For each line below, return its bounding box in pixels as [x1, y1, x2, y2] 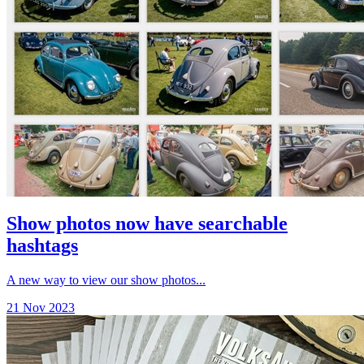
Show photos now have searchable [6, 213, 288, 235]
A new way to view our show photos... [6, 273, 206, 288]
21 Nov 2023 [6, 301, 75, 315]
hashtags [6, 235, 78, 257]
